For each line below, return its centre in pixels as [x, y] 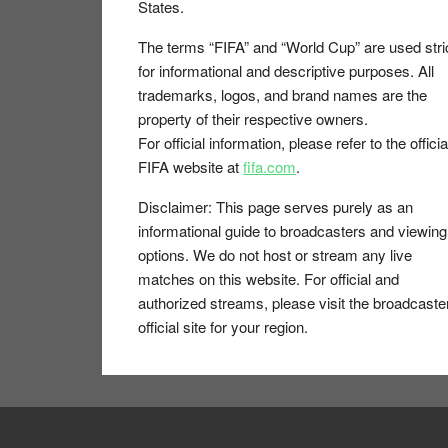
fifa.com [269, 166]
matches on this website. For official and [268, 278]
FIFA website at [190, 166]
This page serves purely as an [312, 206]
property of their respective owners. [253, 118]
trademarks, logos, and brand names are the [282, 94]
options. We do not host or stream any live [275, 254]
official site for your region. [223, 326]
